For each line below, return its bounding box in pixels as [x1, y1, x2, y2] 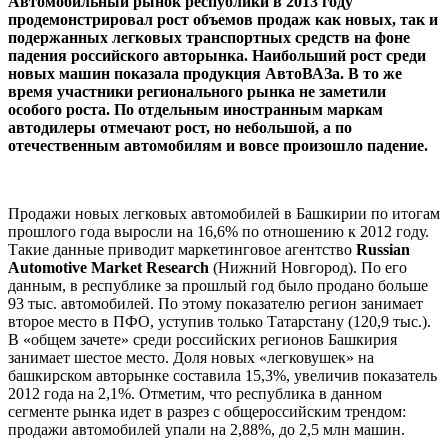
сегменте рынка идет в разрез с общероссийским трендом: [8, 402, 406, 420]
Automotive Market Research [8, 258, 209, 276]
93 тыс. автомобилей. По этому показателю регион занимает [8, 294, 423, 312]
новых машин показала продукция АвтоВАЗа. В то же [8, 64, 402, 82]
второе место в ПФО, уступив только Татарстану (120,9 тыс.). [8, 312, 431, 330]
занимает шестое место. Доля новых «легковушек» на [8, 348, 374, 366]
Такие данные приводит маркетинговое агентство [8, 240, 356, 258]
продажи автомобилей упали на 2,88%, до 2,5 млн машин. [8, 420, 405, 438]
